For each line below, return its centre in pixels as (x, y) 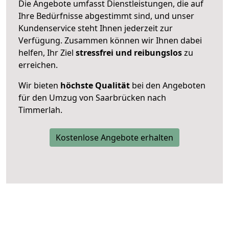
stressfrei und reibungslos (129, 52)
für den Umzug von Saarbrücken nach (92, 97)
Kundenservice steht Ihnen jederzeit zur (96, 28)
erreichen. (38, 65)
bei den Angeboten (168, 85)
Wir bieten (39, 85)
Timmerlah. (40, 110)
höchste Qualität (95, 85)
